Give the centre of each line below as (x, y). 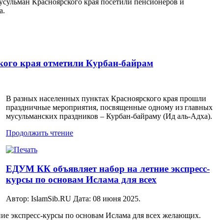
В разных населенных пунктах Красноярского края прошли (106, 99)
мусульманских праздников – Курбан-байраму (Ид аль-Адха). (109, 116)
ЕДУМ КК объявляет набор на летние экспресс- (108, 169)
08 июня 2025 (116, 198)
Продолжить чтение (40, 133)
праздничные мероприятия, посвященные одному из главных (109, 108)
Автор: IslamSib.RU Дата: (49, 198)
